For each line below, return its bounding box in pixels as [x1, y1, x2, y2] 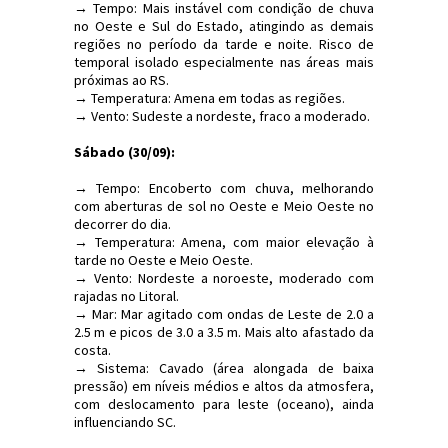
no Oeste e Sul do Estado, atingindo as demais [74, 16, 374, 35]
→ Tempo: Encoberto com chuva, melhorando [74, 178, 374, 197]
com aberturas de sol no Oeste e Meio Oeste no [74, 196, 374, 215]
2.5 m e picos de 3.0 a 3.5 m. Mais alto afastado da [74, 322, 374, 341]
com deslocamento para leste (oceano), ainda [74, 394, 374, 413]
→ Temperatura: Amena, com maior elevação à [74, 232, 374, 251]
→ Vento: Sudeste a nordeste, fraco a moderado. [74, 106, 370, 125]
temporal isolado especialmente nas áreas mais [74, 52, 374, 71]
